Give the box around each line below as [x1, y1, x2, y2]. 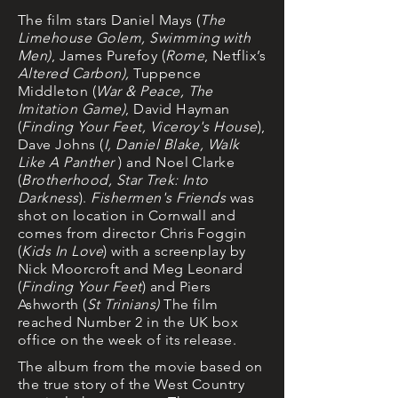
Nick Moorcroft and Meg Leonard [18, 260, 243, 277]
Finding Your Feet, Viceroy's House [21, 118, 258, 135]
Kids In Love [21, 243, 104, 259]
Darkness [18, 189, 79, 206]
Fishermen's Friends [91, 189, 227, 206]
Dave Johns [18, 136, 100, 153]
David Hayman [129, 100, 230, 117]
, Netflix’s [204, 47, 267, 64]
